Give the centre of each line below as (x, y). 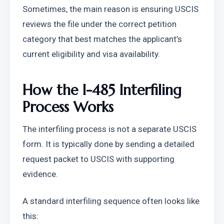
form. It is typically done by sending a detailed (108, 144)
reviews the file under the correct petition (99, 24)
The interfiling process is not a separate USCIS (109, 129)
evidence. (40, 174)
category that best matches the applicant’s (102, 39)
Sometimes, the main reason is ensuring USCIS (110, 9)
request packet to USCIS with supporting (98, 159)
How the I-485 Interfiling (102, 90)
